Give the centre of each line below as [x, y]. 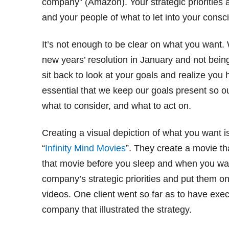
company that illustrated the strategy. [117, 210]
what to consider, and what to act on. [117, 106]
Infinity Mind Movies [85, 148]
